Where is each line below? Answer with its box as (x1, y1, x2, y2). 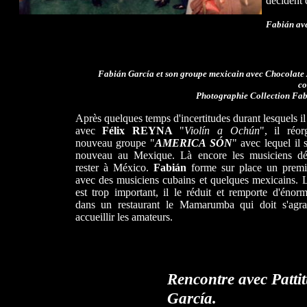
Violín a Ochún (184, 125, 260, 136)
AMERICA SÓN (154, 137, 232, 149)
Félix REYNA (102, 125, 173, 136)
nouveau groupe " (75, 137, 155, 149)
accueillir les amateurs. (75, 211, 173, 223)
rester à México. (75, 162, 153, 173)
